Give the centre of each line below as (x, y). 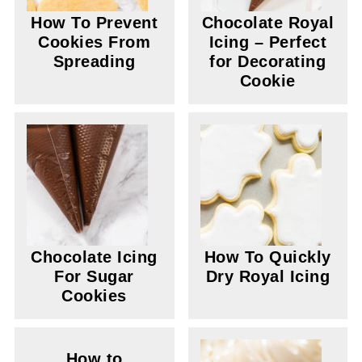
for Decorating (268, 61)
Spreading (94, 61)
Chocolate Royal (268, 23)
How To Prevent (95, 23)
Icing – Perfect (268, 42)
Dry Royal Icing (268, 276)
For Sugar (94, 276)
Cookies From (95, 42)
